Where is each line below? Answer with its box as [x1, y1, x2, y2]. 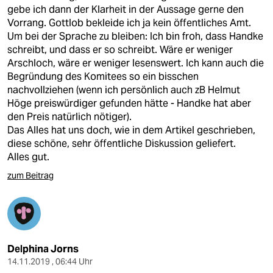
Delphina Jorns [7, 243, 79, 255]
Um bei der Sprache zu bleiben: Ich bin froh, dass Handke [7, 30, 263, 43]
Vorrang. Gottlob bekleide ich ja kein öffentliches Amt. [7, 16, 251, 29]
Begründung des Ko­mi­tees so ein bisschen [7, 70, 199, 83]
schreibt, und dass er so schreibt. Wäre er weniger [7, 43, 233, 56]
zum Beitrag [7, 170, 54, 181]
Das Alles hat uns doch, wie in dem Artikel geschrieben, [7, 124, 255, 136]
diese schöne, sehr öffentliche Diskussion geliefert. [7, 137, 236, 150]
